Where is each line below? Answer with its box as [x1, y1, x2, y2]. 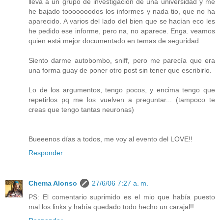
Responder [28, 149, 63, 157]
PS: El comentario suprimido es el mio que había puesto [28, 193, 215, 201]
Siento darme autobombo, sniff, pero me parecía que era [28, 56, 215, 65]
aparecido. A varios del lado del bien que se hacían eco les [28, 17, 215, 26]
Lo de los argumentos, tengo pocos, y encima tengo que [28, 86, 215, 94]
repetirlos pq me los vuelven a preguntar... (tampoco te [28, 96, 215, 104]
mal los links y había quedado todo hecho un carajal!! [28, 203, 194, 211]
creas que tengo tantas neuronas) [28, 106, 134, 114]
